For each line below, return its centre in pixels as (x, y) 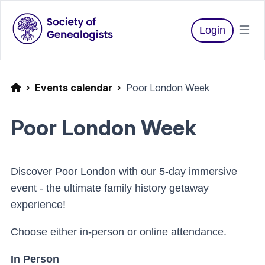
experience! (38, 205)
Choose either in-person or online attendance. (119, 232)
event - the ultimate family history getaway (110, 188)
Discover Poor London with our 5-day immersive (124, 172)
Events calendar (74, 88)
